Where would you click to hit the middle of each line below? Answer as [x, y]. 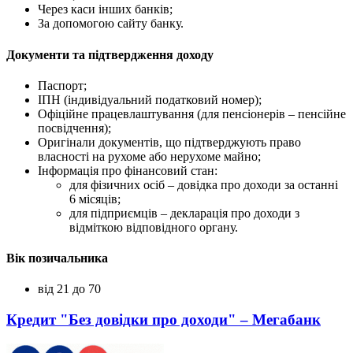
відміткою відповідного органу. [154, 227]
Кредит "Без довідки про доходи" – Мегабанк [163, 320]
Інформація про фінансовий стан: [128, 170]
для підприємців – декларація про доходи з [184, 213]
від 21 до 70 [69, 289]
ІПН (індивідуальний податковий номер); [150, 99]
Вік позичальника [57, 258]
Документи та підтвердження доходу [110, 54]
